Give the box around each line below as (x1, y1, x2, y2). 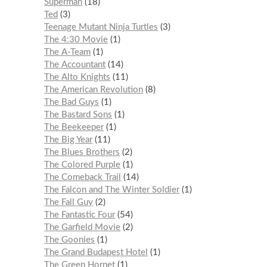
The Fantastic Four (44, 210, 116, 219)
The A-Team (44, 47, 91, 57)
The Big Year (44, 135, 93, 144)
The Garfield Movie (44, 222, 121, 232)
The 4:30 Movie (44, 35, 108, 44)
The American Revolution (44, 85, 144, 94)
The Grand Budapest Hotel (44, 247, 148, 257)
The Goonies (44, 235, 95, 244)
